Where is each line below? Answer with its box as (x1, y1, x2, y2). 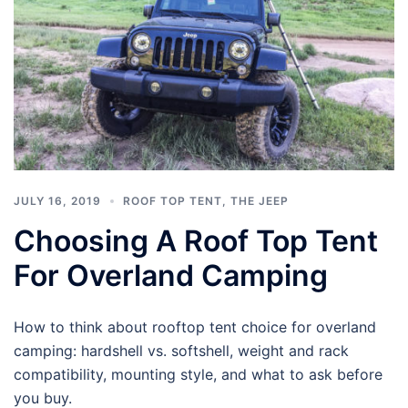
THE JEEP (230, 193, 289, 208)
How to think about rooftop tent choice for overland (14, 317, 376, 336)
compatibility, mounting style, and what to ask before (14, 364, 382, 383)
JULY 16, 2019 (14, 193, 101, 208)
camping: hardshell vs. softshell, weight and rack (14, 341, 349, 360)
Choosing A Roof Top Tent (14, 222, 378, 259)
